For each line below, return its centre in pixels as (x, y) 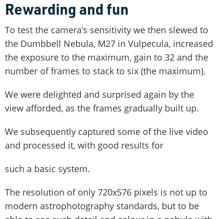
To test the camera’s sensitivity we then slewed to (107, 30)
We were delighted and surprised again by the (99, 94)
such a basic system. (47, 168)
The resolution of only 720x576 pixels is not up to (106, 192)
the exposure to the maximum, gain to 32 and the (107, 57)
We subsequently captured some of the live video (107, 131)
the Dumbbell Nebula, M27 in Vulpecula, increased (109, 43)
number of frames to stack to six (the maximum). (105, 71)
